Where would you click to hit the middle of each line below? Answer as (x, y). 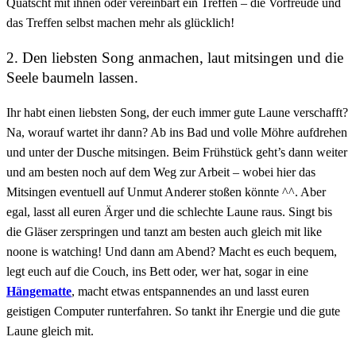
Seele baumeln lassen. (72, 77)
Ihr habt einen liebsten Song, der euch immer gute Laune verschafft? (177, 112)
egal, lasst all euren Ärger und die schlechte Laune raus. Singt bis (169, 211)
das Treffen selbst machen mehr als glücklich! (120, 23)
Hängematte (39, 291)
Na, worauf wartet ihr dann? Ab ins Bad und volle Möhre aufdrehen (177, 132)
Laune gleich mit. (50, 331)
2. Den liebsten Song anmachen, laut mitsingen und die (175, 57)
